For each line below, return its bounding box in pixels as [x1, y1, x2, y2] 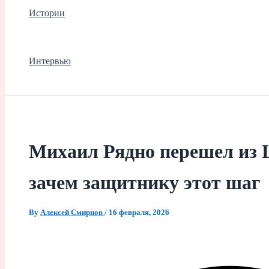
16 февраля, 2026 [109, 207, 169, 217]
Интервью [29, 56, 71, 67]
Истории [29, 8, 65, 19]
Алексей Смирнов [40, 207, 104, 217]
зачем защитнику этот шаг [29, 171, 261, 193]
